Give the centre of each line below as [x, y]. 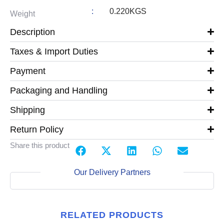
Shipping [27, 110]
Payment [28, 71]
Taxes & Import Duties [54, 51]
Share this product [40, 145]
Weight [22, 13]
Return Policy [37, 129]
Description [32, 32]
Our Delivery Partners [112, 172]
